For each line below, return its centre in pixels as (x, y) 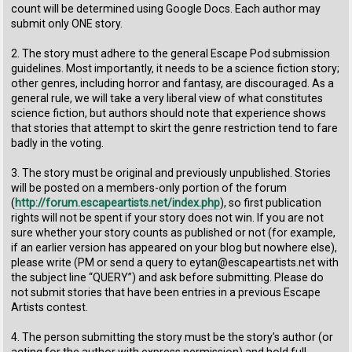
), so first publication (271, 202)
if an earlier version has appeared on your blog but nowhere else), (174, 247)
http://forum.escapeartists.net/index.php (118, 202)
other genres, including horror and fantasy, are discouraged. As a (173, 83)
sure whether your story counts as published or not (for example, (174, 232)
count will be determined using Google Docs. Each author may (166, 8)
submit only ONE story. (67, 23)
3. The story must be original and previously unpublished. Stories (171, 172)
